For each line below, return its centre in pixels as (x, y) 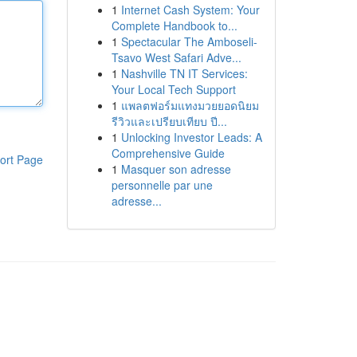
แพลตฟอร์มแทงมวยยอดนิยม (190, 105)
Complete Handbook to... (174, 25)
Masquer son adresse (176, 169)
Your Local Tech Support (173, 89)
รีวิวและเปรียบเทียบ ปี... (169, 121)
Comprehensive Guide (168, 153)
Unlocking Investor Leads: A (191, 137)
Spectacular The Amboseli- (189, 41)
